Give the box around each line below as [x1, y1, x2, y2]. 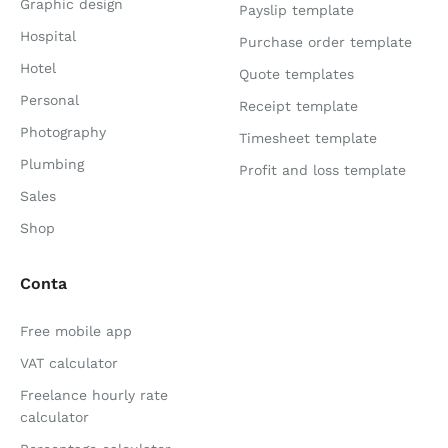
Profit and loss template [239, 162, 406, 179]
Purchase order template [239, 34, 412, 51]
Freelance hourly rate [20, 387, 168, 404]
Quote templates [239, 66, 354, 83]
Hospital [20, 28, 76, 45]
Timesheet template [239, 130, 377, 147]
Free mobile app [20, 323, 132, 340]
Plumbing [20, 156, 84, 173]
